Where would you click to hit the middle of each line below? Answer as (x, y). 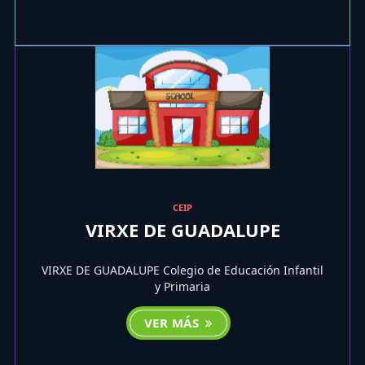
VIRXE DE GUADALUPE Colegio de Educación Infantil (182, 270)
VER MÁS (173, 323)
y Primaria (182, 287)
